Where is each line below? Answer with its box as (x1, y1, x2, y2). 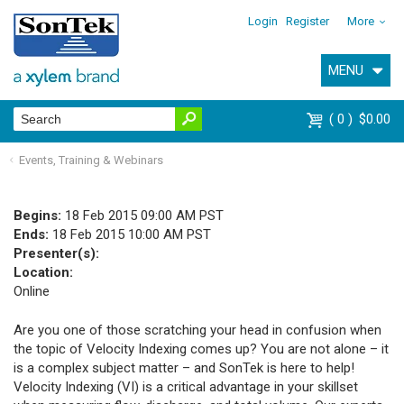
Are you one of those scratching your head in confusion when (14, 322, 381, 339)
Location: (14, 263, 73, 280)
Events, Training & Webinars (18, 152, 163, 167)
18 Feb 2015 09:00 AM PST (65, 207, 224, 224)
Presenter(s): (14, 244, 99, 262)
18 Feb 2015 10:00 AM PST (52, 225, 211, 243)
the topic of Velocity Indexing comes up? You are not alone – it (14, 341, 389, 358)
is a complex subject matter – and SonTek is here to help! (14, 360, 354, 377)
